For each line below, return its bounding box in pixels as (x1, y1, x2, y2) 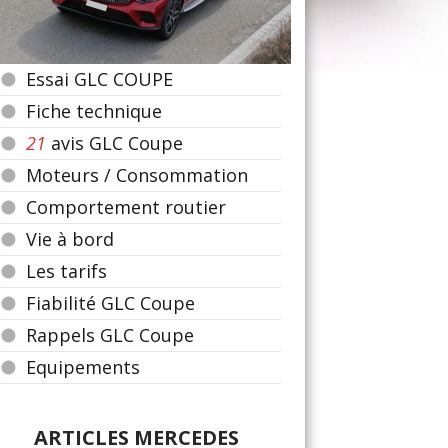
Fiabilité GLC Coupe (26, 291, 195, 315)
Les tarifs (26, 259, 107, 283)
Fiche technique (26, 99, 162, 123)
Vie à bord (26, 227, 114, 251)
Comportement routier (26, 195, 226, 219)
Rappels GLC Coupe (26, 323, 194, 347)
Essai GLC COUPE (26, 67, 173, 91)
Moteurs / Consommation (26, 163, 248, 187)
